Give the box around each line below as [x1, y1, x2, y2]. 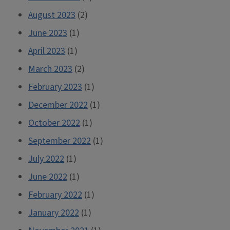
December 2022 [28, 99, 88, 112]
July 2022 [28, 152, 64, 166]
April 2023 [28, 45, 65, 58]
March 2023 [28, 63, 72, 76]
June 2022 [28, 170, 67, 184]
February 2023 [28, 81, 82, 94]
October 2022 [28, 117, 80, 130]
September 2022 [28, 135, 91, 148]
